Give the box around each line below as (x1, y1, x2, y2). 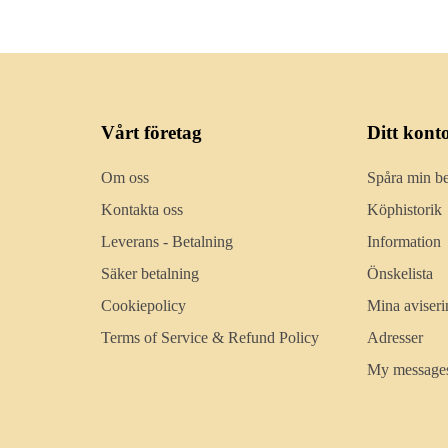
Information (366, 233, 441, 251)
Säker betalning (101, 265, 200, 283)
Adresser (366, 329, 423, 347)
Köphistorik (366, 201, 442, 219)
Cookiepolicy (101, 297, 187, 315)
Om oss (101, 169, 150, 187)
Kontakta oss (101, 201, 184, 219)
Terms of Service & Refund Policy (101, 329, 320, 347)
